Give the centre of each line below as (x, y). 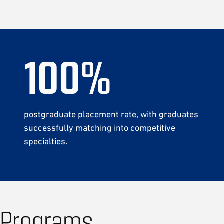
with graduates (169, 114)
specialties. (46, 141)
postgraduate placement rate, (81, 114)
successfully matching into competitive (100, 128)
